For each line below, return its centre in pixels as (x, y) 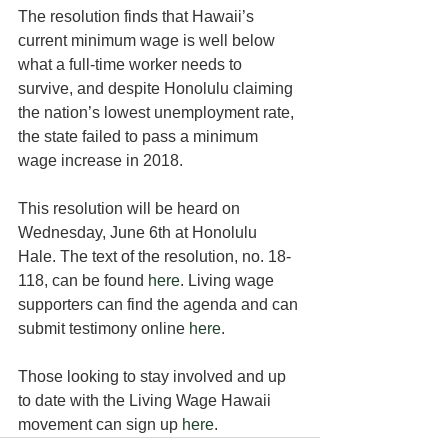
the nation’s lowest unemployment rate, (158, 112)
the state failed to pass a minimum (140, 136)
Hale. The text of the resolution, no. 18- (154, 256)
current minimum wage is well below (148, 40)
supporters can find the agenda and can (160, 304)
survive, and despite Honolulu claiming (157, 88)
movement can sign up (100, 424)
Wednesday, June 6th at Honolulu (139, 232)
